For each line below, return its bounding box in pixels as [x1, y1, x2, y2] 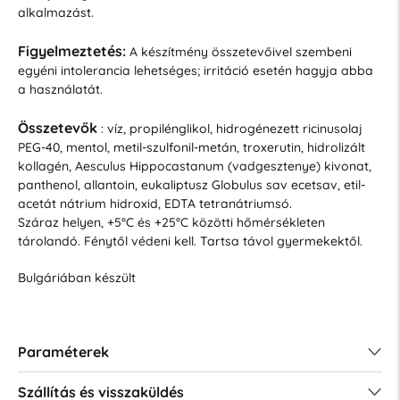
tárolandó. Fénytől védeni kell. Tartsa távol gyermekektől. [17, 232, 362, 249]
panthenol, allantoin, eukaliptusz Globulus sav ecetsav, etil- [17, 176, 365, 193]
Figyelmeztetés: [17, 41, 126, 60]
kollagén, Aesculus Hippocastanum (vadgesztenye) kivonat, [17, 157, 371, 174]
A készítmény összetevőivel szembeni [125, 43, 352, 60]
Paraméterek [17, 342, 109, 361]
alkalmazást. [17, 4, 94, 21]
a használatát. [17, 80, 103, 97]
